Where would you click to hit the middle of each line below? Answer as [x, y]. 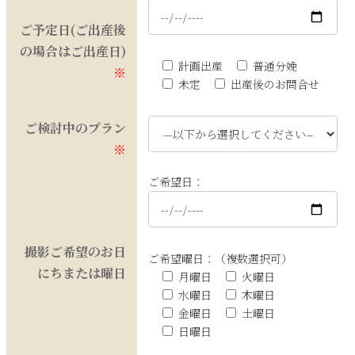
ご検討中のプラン [75, 128]
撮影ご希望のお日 [75, 252]
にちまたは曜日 [82, 273]
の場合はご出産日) [73, 51]
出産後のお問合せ [275, 84]
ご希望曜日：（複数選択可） [220, 259]
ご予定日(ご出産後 [73, 30]
